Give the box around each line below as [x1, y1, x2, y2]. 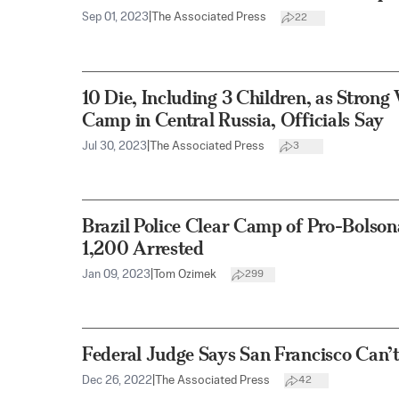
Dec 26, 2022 [82, 374, 152, 387]
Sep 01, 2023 [82, 12, 149, 24]
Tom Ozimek [153, 268, 216, 281]
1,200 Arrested [82, 236, 204, 259]
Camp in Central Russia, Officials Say [82, 108, 384, 131]
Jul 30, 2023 [82, 140, 147, 152]
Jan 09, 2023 [82, 268, 151, 281]
